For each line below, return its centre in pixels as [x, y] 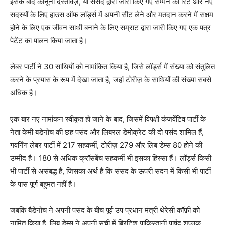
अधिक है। [24, 92]
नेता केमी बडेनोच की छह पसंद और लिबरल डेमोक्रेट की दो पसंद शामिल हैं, [107, 132]
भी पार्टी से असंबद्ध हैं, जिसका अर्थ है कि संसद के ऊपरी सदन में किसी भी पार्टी [110, 171]
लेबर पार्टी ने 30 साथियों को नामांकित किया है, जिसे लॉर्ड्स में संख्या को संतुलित [113, 66]
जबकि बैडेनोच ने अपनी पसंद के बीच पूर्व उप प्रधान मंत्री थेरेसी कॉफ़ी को [105, 210]
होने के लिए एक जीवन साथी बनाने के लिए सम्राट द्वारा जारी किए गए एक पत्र [110, 27]
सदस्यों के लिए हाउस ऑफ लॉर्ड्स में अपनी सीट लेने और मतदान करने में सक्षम [112, 14]
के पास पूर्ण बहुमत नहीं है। [43, 184]
